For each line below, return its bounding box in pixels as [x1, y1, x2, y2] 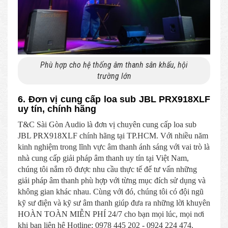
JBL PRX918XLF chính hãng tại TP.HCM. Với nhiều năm [18, 131, 208, 140]
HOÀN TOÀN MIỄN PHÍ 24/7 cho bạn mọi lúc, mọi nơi [18, 209, 204, 218]
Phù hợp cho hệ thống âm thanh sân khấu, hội [40, 60, 188, 70]
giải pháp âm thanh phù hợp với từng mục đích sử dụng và [18, 176, 206, 185]
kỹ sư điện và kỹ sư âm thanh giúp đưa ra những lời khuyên [18, 198, 210, 207]
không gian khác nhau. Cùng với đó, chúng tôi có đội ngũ [18, 187, 204, 196]
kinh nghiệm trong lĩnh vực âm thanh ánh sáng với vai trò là [18, 142, 210, 151]
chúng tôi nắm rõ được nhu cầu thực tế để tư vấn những [18, 164, 197, 174]
